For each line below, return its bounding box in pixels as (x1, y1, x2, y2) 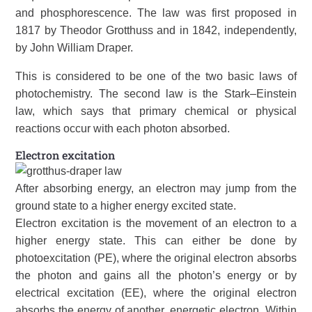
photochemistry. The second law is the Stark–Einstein (15, 88, 297, 100)
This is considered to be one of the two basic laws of (15, 70, 297, 82)
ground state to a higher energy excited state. (15, 200, 237, 212)
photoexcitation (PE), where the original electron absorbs (15, 252, 297, 264)
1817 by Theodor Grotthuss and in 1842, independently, (15, 24, 297, 36)
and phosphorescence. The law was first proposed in (15, 7, 297, 19)
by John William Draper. (15, 42, 134, 54)
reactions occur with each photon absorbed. (15, 123, 231, 134)
